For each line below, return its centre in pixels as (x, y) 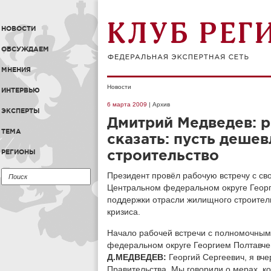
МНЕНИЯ (16, 70)
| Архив (158, 104)
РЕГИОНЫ (18, 152)
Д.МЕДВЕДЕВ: (138, 257)
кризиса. (124, 212)
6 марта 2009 (127, 104)
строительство (163, 155)
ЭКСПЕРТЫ (21, 111)
